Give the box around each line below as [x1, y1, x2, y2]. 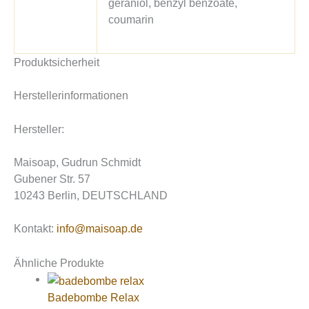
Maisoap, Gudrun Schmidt [14, 156, 141, 169]
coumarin [108, 12, 154, 26]
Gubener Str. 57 [14, 172, 90, 186]
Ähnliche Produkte [14, 257, 104, 270]
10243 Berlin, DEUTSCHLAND [14, 189, 168, 202]
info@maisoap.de [57, 222, 143, 235]
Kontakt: [14, 222, 57, 235]
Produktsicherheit [14, 55, 99, 68]
